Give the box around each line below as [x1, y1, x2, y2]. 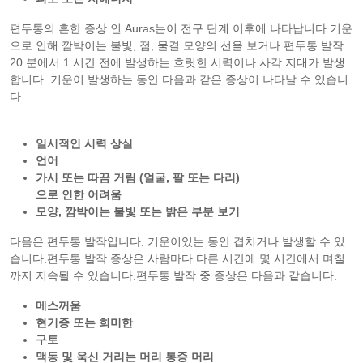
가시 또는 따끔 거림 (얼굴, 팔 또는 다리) [36, 170, 240, 184]
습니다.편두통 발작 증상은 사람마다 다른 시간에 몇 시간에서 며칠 [10, 251, 345, 265]
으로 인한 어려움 [36, 187, 122, 201]
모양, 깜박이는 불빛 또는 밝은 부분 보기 [36, 204, 240, 218]
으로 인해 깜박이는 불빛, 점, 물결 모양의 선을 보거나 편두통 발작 [10, 38, 344, 52]
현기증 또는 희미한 [36, 315, 133, 329]
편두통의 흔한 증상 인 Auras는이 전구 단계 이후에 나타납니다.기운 [10, 21, 352, 35]
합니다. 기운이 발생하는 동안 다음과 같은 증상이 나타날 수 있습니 [10, 72, 348, 86]
